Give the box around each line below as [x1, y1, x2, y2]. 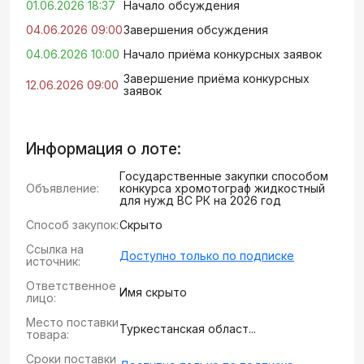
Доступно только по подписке [119, 248, 295, 262]
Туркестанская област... [119, 321, 257, 336]
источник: [26, 254, 80, 268]
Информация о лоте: [26, 140, 181, 158]
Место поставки [26, 315, 119, 329]
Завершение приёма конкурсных [123, 71, 310, 85]
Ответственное [26, 279, 116, 292]
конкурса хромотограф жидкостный [119, 181, 326, 195]
